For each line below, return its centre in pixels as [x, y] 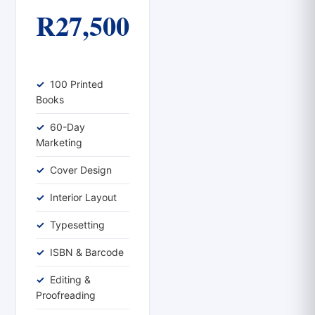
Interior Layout [83, 197]
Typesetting [77, 224]
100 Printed [77, 84]
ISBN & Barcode [87, 252]
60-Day [67, 127]
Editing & [70, 279]
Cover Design [81, 169]
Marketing [59, 142]
